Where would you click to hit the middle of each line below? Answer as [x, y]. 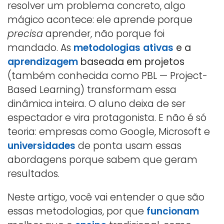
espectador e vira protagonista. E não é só [107, 117]
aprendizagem [43, 61]
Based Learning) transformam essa [92, 89]
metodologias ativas [123, 47]
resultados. [33, 173]
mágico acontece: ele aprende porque [100, 19]
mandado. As [40, 47]
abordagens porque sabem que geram [102, 159]
